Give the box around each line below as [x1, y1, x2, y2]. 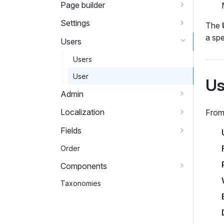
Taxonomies [60, 179, 101, 188]
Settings [60, 18, 90, 28]
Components [60, 160, 107, 171]
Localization [60, 107, 105, 117]
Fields [60, 125, 82, 135]
